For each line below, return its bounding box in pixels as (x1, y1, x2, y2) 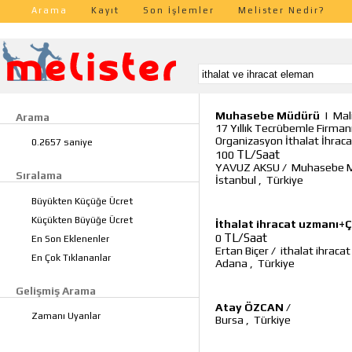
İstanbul (215, 174, 256, 186)
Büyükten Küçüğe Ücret (31, 195, 133, 207)
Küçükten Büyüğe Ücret (31, 214, 133, 225)
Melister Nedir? (238, 5, 325, 15)
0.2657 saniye (31, 137, 93, 148)
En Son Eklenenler (31, 233, 109, 244)
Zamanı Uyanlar (31, 310, 101, 322)
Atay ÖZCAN (215, 301, 284, 313)
